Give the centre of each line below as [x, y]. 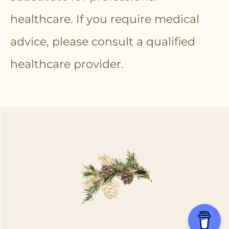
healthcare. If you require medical [105, 19]
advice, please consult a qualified [103, 41]
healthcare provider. [68, 64]
